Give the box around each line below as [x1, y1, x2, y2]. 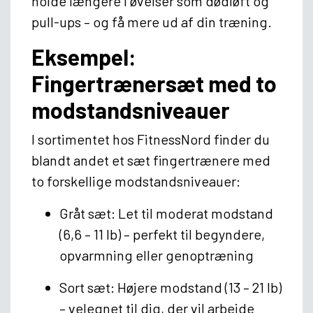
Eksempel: [31, 43, 136, 70]
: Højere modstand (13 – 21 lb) [110, 278, 282, 296]
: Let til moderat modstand [111, 204, 273, 221]
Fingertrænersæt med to [31, 69, 277, 96]
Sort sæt [59, 278, 110, 296]
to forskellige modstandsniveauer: [31, 172, 240, 189]
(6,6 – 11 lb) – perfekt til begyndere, [59, 225, 265, 242]
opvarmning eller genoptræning [59, 246, 254, 263]
